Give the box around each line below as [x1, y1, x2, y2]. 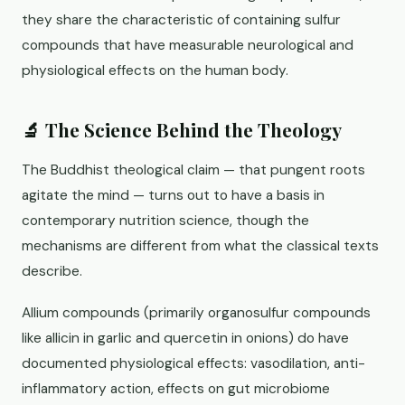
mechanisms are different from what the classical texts [22, 237, 379, 255]
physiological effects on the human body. [22, 61, 288, 80]
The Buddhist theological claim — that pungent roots [22, 161, 365, 179]
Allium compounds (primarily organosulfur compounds [22, 304, 371, 322]
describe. [22, 262, 82, 280]
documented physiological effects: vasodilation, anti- [22, 354, 365, 372]
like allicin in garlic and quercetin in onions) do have [22, 329, 349, 347]
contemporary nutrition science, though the [22, 212, 309, 230]
